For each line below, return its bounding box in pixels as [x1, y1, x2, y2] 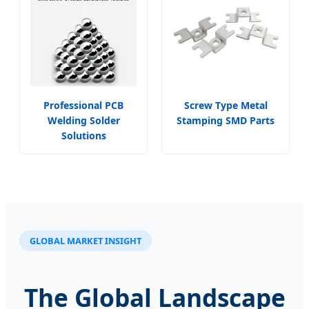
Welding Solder [47, 114, 120, 128]
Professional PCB [43, 99, 123, 112]
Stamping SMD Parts [177, 114, 275, 128]
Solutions [61, 129, 106, 143]
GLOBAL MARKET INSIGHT [30, 235, 141, 248]
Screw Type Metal [183, 99, 268, 112]
